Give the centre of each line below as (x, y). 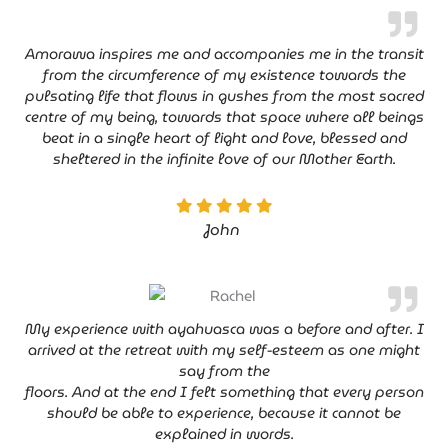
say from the (224, 370)
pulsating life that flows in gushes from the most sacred (224, 95)
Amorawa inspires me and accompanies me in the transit (224, 53)
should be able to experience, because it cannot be (224, 412)
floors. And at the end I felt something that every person (224, 391)
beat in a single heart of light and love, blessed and (224, 137)
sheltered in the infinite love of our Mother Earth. (224, 158)
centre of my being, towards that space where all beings (224, 116)
